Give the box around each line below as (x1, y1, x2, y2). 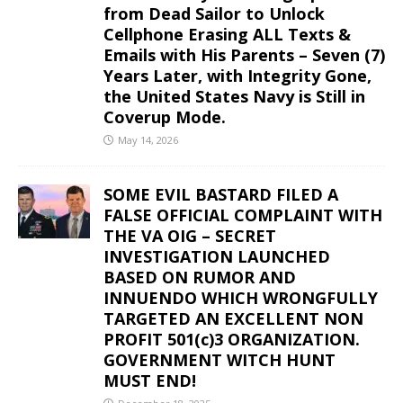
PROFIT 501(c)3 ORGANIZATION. (103, 327, 360, 350)
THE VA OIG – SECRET (103, 224, 276, 246)
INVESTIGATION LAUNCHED (103, 245, 330, 267)
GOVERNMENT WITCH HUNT (103, 348, 336, 371)
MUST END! (103, 369, 196, 391)
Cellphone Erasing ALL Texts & (103, 22, 351, 45)
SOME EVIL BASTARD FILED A (103, 183, 338, 205)
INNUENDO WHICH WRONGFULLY (103, 286, 378, 309)
